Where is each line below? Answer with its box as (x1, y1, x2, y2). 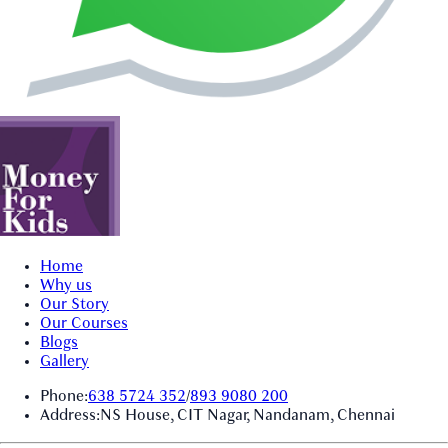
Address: (40, 407, 100, 424)
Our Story (40, 296, 109, 313)
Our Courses (40, 315, 128, 332)
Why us (40, 277, 92, 294)
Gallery (40, 353, 89, 370)
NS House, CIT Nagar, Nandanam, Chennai (100, 407, 395, 424)
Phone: (40, 388, 88, 405)
